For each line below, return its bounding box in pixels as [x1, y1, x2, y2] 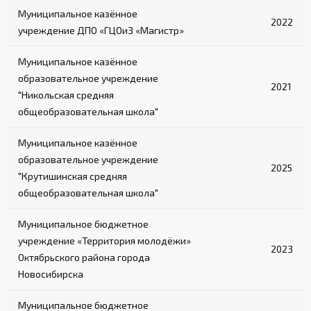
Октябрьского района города [18, 251, 150, 264]
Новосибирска [18, 268, 83, 280]
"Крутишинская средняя [18, 170, 127, 183]
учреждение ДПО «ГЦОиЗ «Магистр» [18, 24, 184, 37]
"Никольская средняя [18, 89, 114, 101]
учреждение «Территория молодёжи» [18, 235, 191, 247]
